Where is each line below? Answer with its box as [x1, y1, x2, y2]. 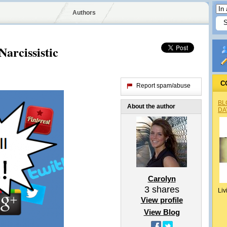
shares [149, 184, 179, 195]
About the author [127, 103, 175, 110]
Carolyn [147, 174, 176, 183]
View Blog [143, 208, 180, 216]
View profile [140, 196, 183, 204]
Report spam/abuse [136, 82, 191, 89]
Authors [72, 9, 96, 16]
